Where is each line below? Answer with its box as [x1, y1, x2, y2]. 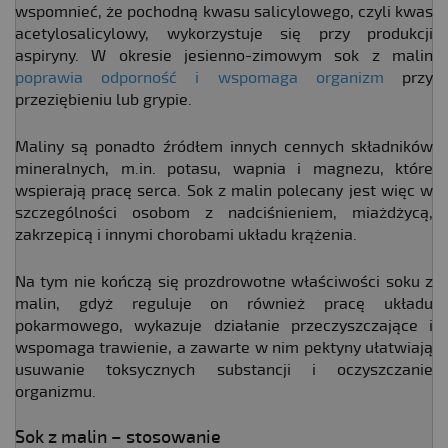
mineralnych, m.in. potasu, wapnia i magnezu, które [15, 159, 433, 180]
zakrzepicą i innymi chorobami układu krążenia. [15, 225, 357, 246]
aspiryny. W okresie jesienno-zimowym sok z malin [15, 46, 433, 67]
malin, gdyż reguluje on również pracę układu [15, 294, 433, 315]
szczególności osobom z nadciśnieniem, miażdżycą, [15, 203, 433, 224]
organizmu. [15, 382, 96, 403]
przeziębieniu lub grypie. [15, 90, 192, 111]
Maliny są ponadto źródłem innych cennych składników [15, 137, 433, 158]
